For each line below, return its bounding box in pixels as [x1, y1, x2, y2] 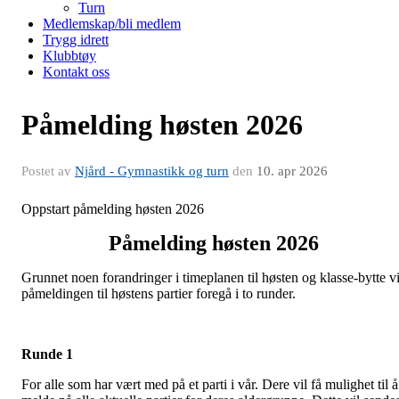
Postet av [21, 164, 75, 178]
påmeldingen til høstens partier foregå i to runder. [21, 286, 299, 301]
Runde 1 [21, 346, 73, 362]
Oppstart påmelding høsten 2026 [21, 201, 204, 216]
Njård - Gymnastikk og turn [75, 164, 229, 178]
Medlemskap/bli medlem [43, 16, 181, 31]
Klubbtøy [43, 48, 96, 63]
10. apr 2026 [256, 164, 328, 178]
